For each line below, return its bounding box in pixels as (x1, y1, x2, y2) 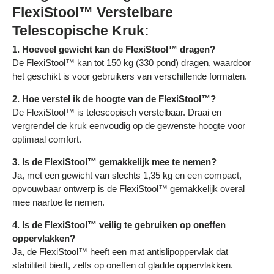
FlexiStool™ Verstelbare (12, 4, 173, 21)
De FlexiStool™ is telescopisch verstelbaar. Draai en (12, 106, 221, 117)
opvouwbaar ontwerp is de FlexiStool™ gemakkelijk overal (12, 183, 245, 194)
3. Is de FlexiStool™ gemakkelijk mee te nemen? (12, 156, 217, 167)
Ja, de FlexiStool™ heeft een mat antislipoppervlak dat (12, 246, 228, 257)
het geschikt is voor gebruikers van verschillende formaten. (12, 70, 247, 81)
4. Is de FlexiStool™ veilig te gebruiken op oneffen (12, 219, 226, 230)
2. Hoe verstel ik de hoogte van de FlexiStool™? (12, 93, 216, 104)
